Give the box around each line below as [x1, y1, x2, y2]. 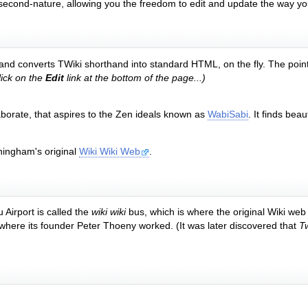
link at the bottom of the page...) [64, 72, 206, 83]
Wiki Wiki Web [79, 146, 141, 157]
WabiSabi [208, 109, 249, 120]
